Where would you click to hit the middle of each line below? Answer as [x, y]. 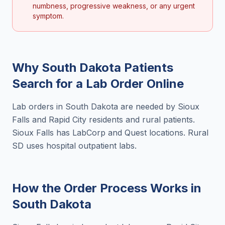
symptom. [48, 16]
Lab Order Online [135, 84]
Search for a [49, 84]
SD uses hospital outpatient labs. [74, 146]
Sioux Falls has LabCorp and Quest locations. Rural [110, 133]
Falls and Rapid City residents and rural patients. [103, 120]
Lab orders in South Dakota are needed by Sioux [106, 106]
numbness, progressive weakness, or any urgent [114, 6]
